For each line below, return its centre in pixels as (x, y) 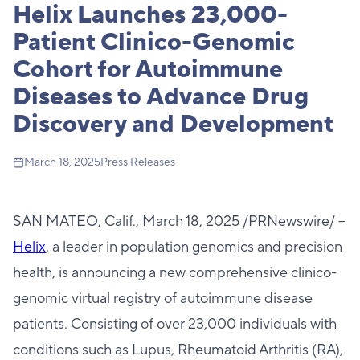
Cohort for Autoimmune (148, 70)
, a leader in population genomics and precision (194, 247)
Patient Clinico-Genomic (154, 42)
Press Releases (138, 162)
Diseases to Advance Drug (161, 97)
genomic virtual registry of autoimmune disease (163, 299)
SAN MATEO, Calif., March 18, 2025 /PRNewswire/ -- (179, 221)
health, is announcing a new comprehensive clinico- (175, 273)
